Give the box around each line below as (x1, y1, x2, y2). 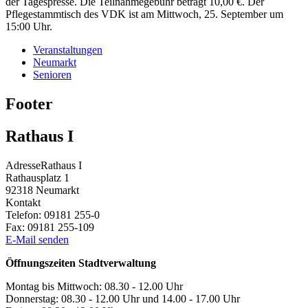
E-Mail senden (5, 234, 69, 246)
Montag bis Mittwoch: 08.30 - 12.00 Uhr (5, 280, 183, 293)
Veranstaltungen (33, 44, 102, 56)
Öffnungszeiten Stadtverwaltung (5, 257, 156, 269)
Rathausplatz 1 (5, 172, 69, 184)
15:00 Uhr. (5, 21, 52, 33)
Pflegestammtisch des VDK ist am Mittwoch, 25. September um (5, 8, 283, 21)
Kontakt (5, 197, 41, 209)
